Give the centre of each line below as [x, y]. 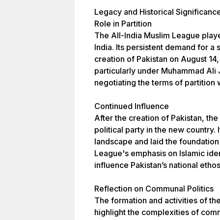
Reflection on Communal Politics [154, 189]
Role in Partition [123, 24]
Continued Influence [132, 106]
